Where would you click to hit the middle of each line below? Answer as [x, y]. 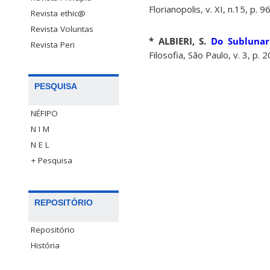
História [45, 245]
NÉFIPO [44, 114]
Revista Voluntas [62, 29]
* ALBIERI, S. [178, 41]
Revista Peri [53, 45]
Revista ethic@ [58, 14]
